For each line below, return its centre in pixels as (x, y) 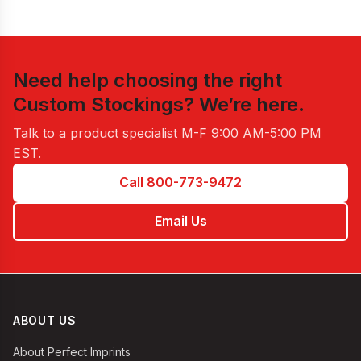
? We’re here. (244, 104)
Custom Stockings (98, 104)
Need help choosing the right (147, 80)
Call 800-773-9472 (180, 183)
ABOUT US (45, 320)
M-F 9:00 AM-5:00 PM (251, 133)
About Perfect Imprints (72, 352)
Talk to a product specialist (97, 133)
